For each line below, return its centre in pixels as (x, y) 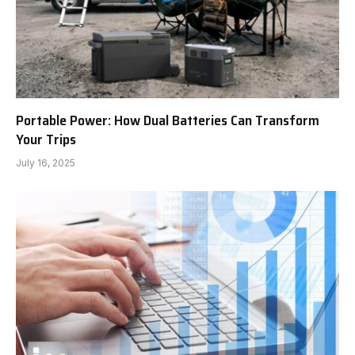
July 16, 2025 (46, 162)
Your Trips (46, 139)
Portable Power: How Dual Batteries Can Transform (168, 120)
